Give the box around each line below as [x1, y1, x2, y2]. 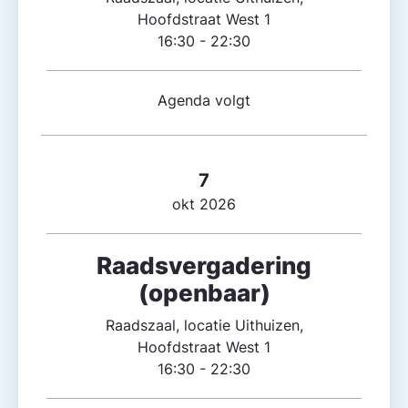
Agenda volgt [158, 90, 250, 109]
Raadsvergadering [97, 251, 311, 280]
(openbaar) [138, 279, 270, 308]
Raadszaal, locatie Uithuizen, [105, 316, 303, 335]
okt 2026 [172, 195, 236, 214]
